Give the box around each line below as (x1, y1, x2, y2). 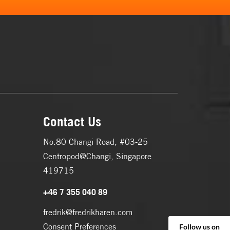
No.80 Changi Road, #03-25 (43, 137, 148, 147)
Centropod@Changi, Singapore (43, 151, 151, 161)
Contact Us (43, 113, 101, 129)
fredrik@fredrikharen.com (43, 207, 132, 217)
